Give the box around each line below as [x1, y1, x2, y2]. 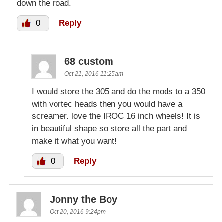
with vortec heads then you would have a [32, 99, 182, 109]
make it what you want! [32, 136, 117, 146]
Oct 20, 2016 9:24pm [50, 208, 106, 216]
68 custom [64, 56, 113, 67]
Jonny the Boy [50, 194, 117, 205]
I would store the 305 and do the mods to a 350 [32, 87, 205, 97]
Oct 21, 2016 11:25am [64, 70, 123, 78]
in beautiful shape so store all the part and [32, 124, 187, 134]
